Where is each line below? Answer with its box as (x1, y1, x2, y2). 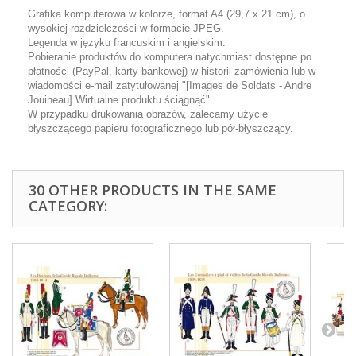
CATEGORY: (29, 196, 107, 215)
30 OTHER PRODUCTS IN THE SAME (29, 180, 277, 199)
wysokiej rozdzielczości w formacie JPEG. (28, 22, 224, 34)
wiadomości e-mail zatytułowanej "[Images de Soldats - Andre (28, 79, 311, 91)
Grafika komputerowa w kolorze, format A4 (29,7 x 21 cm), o (28, 8, 305, 20)
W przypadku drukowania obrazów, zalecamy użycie (28, 108, 268, 120)
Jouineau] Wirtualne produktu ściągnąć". (28, 94, 213, 106)
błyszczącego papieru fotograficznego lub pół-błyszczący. (28, 122, 293, 134)
